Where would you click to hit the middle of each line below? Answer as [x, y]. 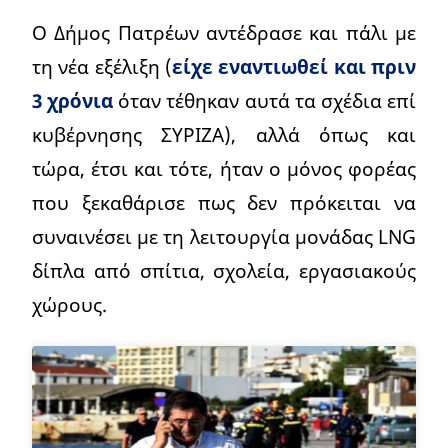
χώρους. [69, 305]
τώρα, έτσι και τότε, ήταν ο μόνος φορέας [224, 169]
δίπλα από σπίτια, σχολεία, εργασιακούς [224, 271]
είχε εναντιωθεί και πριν [294, 67]
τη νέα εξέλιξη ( [102, 67]
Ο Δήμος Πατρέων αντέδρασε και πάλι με [224, 33]
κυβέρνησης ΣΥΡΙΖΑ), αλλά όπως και [224, 135]
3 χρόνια [73, 101]
